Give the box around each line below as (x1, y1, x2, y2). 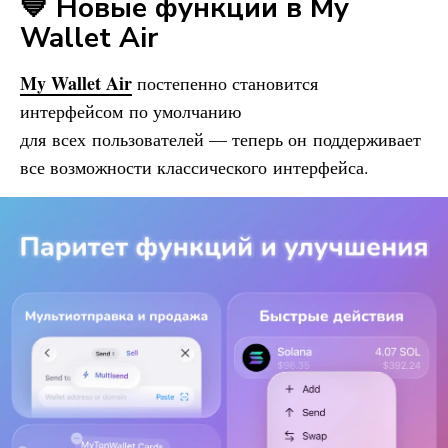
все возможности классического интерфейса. (20, 154, 369, 179)
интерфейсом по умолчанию (20, 98, 241, 123)
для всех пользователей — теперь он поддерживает (20, 126, 421, 151)
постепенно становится (132, 70, 318, 95)
